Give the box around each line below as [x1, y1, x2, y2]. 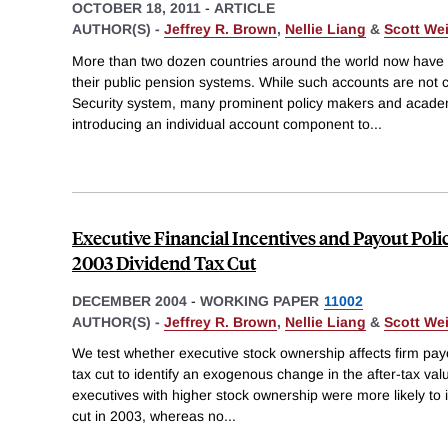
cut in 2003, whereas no [72, 408, 224, 425]
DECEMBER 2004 [72, 292, 187, 309]
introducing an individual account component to [72, 115, 370, 132]
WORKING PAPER [200, 292, 319, 309]
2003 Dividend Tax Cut [72, 249, 256, 275]
